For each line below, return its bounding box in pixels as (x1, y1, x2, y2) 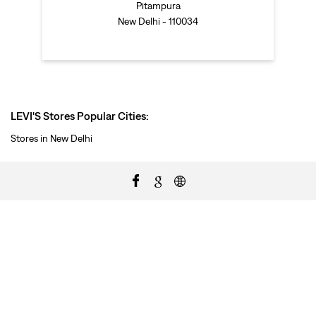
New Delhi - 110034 (118, 16, 198, 28)
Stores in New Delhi (11, 133, 92, 145)
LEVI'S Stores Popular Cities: (11, 109, 149, 123)
